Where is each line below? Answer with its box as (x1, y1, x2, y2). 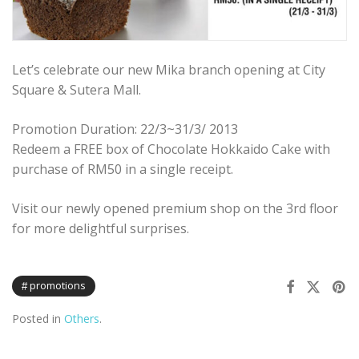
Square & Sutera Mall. (12, 81, 141, 99)
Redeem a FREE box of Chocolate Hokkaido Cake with (12, 140, 330, 159)
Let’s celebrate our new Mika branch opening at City (12, 61, 325, 79)
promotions (30, 278, 86, 293)
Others (64, 311, 99, 327)
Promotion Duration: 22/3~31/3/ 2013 (12, 120, 238, 139)
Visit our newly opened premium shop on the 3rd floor (12, 200, 338, 218)
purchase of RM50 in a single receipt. (12, 160, 233, 179)
